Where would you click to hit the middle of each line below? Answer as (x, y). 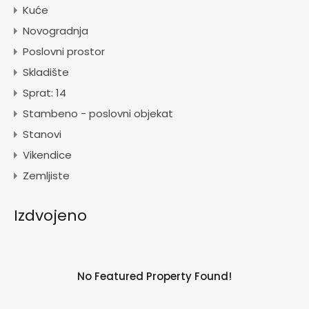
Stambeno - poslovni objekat (98, 114)
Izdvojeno (50, 216)
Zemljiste (46, 176)
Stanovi (42, 134)
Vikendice (47, 155)
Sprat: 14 (44, 93)
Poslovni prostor (64, 52)
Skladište (46, 72)
